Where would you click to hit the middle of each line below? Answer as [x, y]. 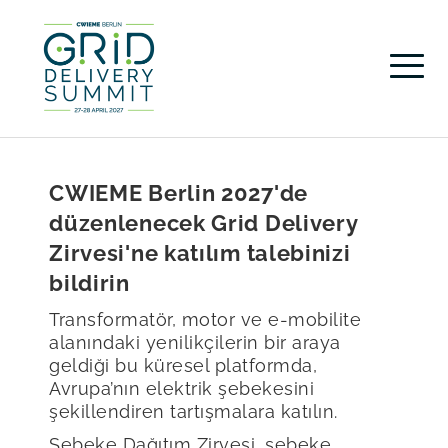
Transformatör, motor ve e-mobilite [205, 319]
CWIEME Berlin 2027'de [178, 192]
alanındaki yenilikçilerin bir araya [195, 342]
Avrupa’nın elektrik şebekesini [182, 388]
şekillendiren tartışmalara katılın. [196, 411]
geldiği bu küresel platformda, [183, 365]
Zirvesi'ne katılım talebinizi [200, 252]
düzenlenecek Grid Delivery [203, 222]
